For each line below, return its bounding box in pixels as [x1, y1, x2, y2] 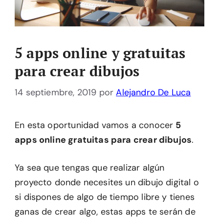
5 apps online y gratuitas [15, 44, 186, 63]
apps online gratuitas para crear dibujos [15, 134, 192, 146]
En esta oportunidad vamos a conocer [15, 119, 176, 131]
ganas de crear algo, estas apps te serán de [15, 206, 196, 218]
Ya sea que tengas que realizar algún [15, 162, 165, 174]
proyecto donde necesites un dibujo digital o [15, 176, 199, 189]
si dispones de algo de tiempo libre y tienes [15, 191, 195, 203]
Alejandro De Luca [116, 87, 191, 99]
